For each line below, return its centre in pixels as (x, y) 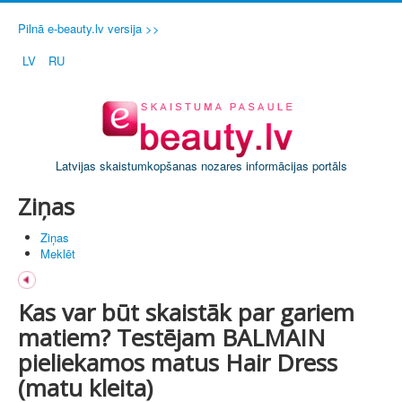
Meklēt (58, 253)
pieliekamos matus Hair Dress (178, 362)
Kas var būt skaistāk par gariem (186, 312)
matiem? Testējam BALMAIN (172, 337)
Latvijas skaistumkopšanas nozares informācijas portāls (201, 166)
